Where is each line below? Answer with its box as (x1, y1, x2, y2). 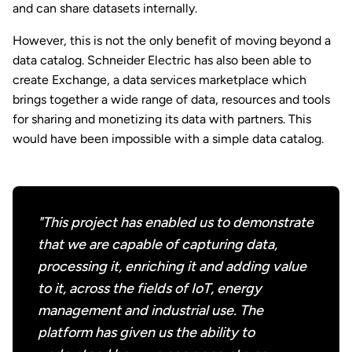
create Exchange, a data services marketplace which (13, 71, 306, 87)
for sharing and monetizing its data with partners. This (13, 111, 311, 126)
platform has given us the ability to (38, 323, 255, 341)
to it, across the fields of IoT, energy (38, 279, 262, 297)
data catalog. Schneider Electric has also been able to (13, 52, 311, 68)
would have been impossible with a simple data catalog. (13, 130, 324, 146)
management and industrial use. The (38, 301, 263, 319)
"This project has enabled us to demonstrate (38, 213, 313, 231)
